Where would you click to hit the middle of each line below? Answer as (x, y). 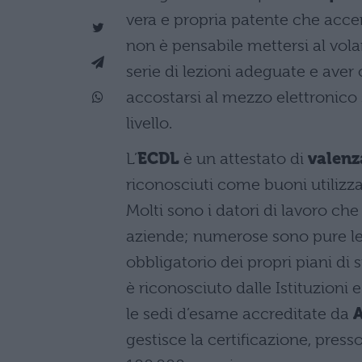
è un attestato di (246, 158)
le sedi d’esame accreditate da (240, 314)
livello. (149, 123)
